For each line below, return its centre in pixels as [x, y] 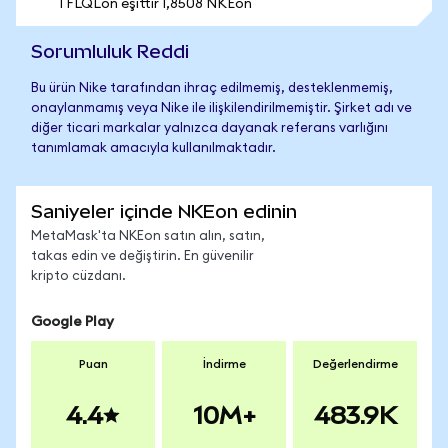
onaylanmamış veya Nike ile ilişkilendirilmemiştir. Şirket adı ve [221, 108]
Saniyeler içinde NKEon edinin [164, 211]
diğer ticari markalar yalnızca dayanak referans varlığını [209, 128]
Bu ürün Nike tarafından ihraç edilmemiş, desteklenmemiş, [212, 88]
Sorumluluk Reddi [110, 51]
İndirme [224, 364]
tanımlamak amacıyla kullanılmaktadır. [153, 148]
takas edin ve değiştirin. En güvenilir [142, 256]
